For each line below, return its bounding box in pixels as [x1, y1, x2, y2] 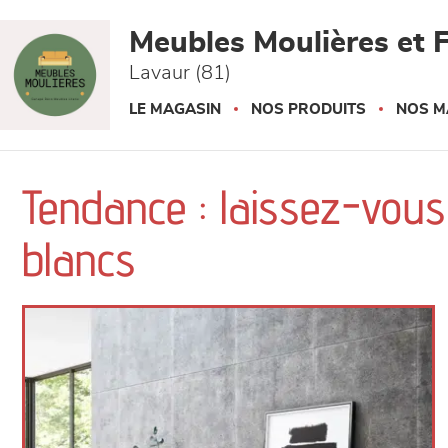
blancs [22, 230, 135, 287]
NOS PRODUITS [251, 102, 366, 117]
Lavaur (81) [129, 63, 231, 83]
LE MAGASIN [129, 102, 221, 117]
